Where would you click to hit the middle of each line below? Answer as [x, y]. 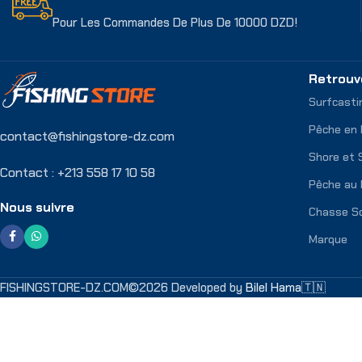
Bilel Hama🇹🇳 [286, 288]
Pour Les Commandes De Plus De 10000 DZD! [175, 23]
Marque [328, 239]
